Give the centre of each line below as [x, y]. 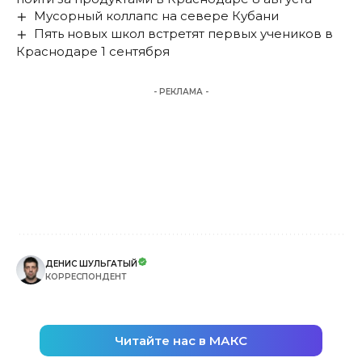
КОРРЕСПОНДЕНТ [86, 277]
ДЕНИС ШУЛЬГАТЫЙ [91, 264]
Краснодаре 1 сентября [93, 52]
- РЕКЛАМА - [181, 92]
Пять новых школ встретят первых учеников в [184, 34]
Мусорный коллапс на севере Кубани [157, 15]
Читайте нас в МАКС [181, 341]
